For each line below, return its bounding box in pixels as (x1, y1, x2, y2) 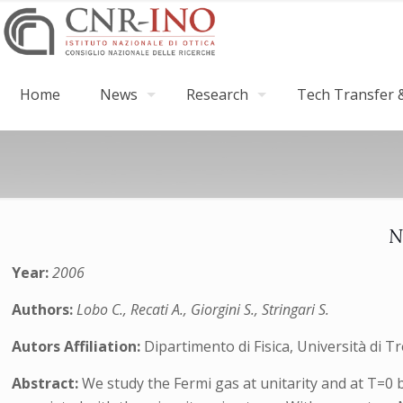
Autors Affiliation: (12, 336, 145, 356)
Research (186, 85, 248, 104)
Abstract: (12, 373, 83, 393)
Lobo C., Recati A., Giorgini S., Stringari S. (76, 300, 330, 319)
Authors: (12, 300, 77, 319)
